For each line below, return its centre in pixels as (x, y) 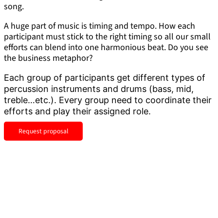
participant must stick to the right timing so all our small (107, 37)
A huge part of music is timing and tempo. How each (100, 26)
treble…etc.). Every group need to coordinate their (108, 100)
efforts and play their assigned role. (77, 111)
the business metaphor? (48, 58)
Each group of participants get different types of (105, 78)
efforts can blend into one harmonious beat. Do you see (106, 48)
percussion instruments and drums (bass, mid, (99, 89)
